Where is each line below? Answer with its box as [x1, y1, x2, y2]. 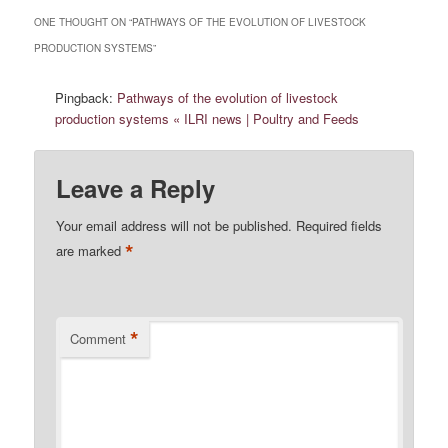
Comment [70, 328, 127, 348]
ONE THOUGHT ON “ [34, 15, 133, 30]
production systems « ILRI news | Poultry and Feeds [55, 109, 360, 129]
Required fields [296, 215, 383, 235]
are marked [56, 241, 126, 261]
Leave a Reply [56, 170, 216, 205]
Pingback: [55, 88, 118, 108]
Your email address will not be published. [56, 215, 293, 235]
